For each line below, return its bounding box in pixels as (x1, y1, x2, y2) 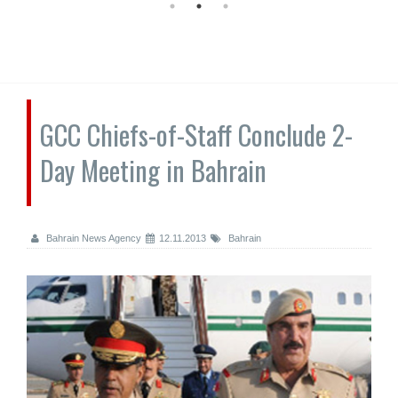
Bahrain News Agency (44, 233, 141, 243)
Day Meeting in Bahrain (40, 150, 267, 190)
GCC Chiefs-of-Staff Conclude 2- (40, 115, 353, 155)
